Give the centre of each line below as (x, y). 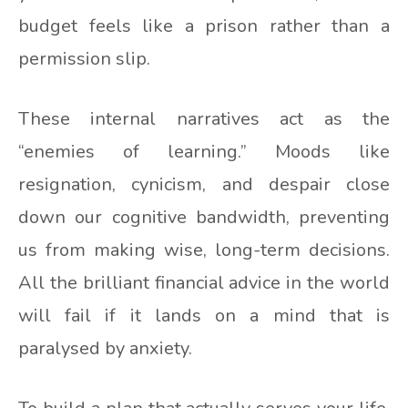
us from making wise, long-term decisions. (204, 250)
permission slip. (84, 59)
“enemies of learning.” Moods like (204, 152)
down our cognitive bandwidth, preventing (204, 218)
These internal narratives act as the (204, 119)
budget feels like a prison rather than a (204, 26)
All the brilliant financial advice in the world (204, 283)
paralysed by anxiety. (105, 349)
